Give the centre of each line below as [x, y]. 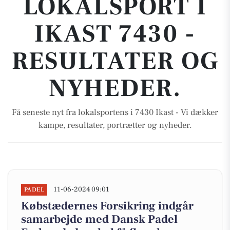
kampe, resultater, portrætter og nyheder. [115, 125]
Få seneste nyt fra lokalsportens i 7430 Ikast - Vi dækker [115, 112]
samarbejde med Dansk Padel [99, 219]
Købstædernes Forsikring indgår [107, 206]
